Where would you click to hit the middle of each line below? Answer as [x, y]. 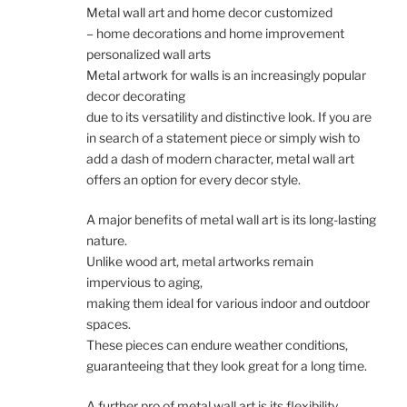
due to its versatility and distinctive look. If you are [229, 117]
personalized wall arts [149, 55]
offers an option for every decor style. [194, 180]
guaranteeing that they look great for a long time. [227, 366]
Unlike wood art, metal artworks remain [200, 262]
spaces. [109, 324]
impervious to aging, [144, 283]
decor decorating [136, 96]
